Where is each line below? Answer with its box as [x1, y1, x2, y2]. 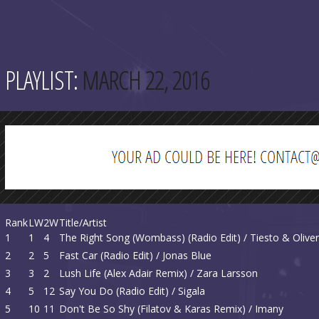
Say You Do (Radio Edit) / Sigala [59, 284, 205, 298]
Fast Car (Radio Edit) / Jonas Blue [59, 249, 211, 262]
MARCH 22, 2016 [82, 63, 209, 98]
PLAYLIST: [5, 63, 82, 98]
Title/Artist [59, 216, 107, 229]
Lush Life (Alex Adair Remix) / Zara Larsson [59, 266, 258, 280]
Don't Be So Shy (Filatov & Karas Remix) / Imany [59, 302, 283, 315]
